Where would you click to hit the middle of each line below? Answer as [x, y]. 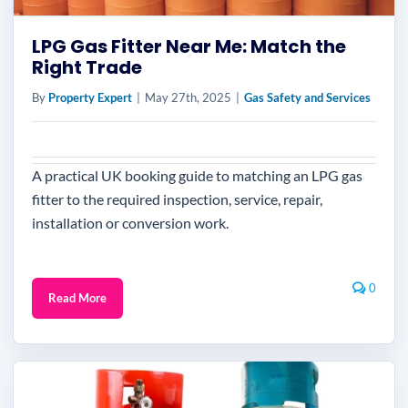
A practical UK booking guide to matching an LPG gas [197, 175]
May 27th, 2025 [188, 97]
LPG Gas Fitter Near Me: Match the [189, 46]
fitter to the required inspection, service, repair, [177, 199]
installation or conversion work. [130, 223]
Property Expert [90, 97]
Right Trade [87, 67]
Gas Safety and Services [307, 97]
